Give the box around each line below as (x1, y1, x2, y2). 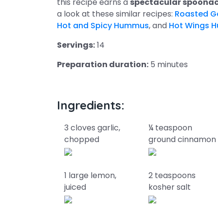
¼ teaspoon (148, 122, 193, 133)
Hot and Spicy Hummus (57, 20, 149, 31)
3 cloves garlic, (64, 122, 120, 133)
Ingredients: (57, 98, 125, 112)
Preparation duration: (57, 59, 148, 70)
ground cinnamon (148, 134, 217, 145)
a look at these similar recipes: (57, 8, 175, 19)
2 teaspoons (148, 170, 196, 181)
